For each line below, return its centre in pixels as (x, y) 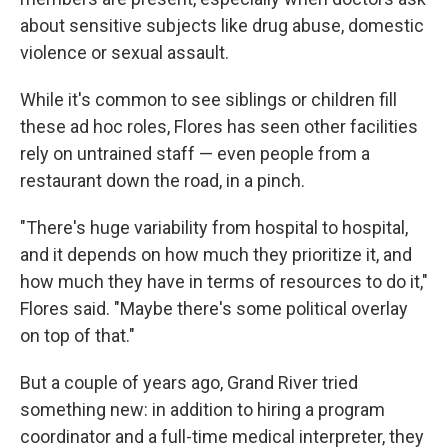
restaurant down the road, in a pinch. (162, 180)
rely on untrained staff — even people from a (195, 153)
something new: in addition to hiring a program (202, 409)
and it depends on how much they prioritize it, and (216, 254)
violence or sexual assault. (124, 52)
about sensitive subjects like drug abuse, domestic (222, 25)
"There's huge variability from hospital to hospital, (214, 227)
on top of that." (77, 335)
